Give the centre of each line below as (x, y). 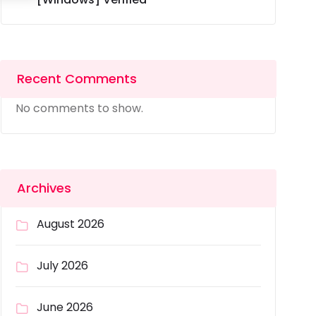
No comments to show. (79, 109)
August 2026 (71, 224)
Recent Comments (77, 79)
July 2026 (62, 266)
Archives (44, 188)
